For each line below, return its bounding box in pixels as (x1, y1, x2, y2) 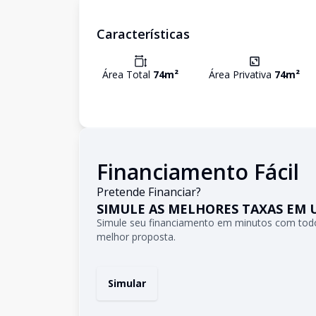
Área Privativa (209, 68, 275, 81)
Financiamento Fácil (97, 157, 299, 186)
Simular (108, 276, 146, 290)
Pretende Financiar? (97, 184, 201, 200)
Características (97, 25, 190, 42)
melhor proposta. (97, 230, 176, 243)
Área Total (102, 68, 153, 81)
